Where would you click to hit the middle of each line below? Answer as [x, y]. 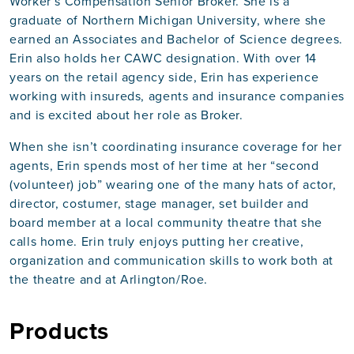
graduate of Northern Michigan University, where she [168, 20]
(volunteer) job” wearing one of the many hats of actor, [173, 185]
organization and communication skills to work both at [171, 260]
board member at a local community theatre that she [166, 222]
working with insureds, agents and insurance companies [177, 96]
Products [60, 331]
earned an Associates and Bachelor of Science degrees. [176, 39]
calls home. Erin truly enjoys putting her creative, [157, 241]
